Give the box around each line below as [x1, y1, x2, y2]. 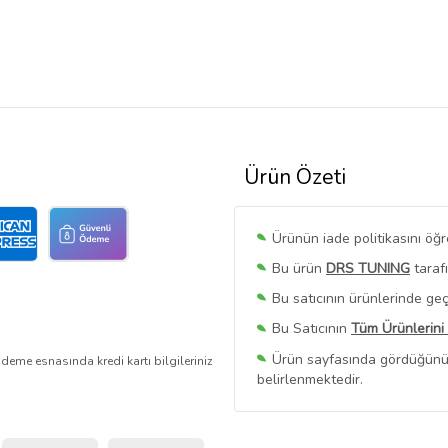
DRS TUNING [326, 259, 410, 279]
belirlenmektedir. [257, 369, 363, 389]
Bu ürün [272, 259, 326, 279]
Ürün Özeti [244, 163, 346, 192]
